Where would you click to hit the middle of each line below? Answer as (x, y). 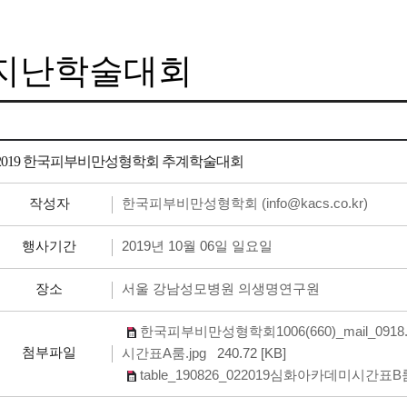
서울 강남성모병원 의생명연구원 (223, 288)
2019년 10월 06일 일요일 (199, 246)
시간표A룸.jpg (164, 353)
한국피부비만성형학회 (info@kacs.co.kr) (245, 203)
